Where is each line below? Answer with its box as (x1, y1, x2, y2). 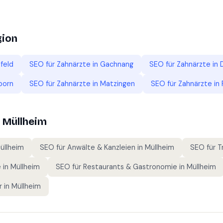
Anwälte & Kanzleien (67, 143, 135, 152)
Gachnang (100, 60, 133, 69)
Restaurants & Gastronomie (83, 162, 177, 171)
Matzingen (100, 79, 135, 88)
